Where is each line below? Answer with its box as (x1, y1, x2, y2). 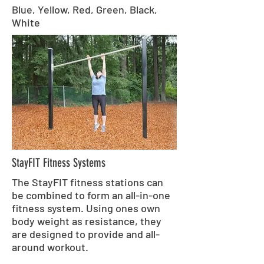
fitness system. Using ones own (12, 202, 160, 214)
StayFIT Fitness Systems (12, 156, 105, 170)
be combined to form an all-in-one (12, 189, 170, 202)
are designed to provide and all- (12, 227, 160, 240)
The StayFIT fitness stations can (12, 176, 163, 189)
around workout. (12, 240, 88, 253)
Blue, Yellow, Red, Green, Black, (12, 3, 157, 16)
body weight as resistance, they (12, 214, 161, 227)
